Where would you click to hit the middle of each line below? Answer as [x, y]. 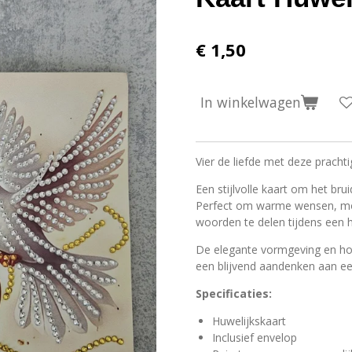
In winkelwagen [251, 102]
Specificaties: [234, 293]
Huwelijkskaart [249, 321]
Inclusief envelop [255, 337]
